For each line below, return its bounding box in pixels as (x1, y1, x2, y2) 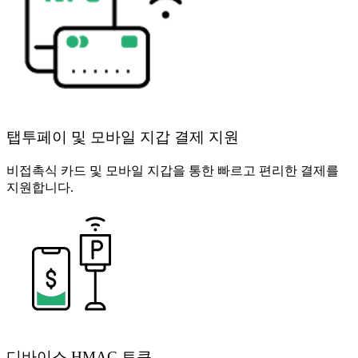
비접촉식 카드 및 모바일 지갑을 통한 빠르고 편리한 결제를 (6, 163, 339, 177)
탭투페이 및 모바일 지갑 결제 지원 (6, 128, 239, 145)
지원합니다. (6, 180, 74, 194)
